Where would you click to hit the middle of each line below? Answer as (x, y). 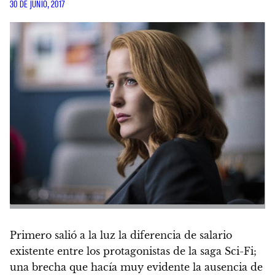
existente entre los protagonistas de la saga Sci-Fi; (133, 251)
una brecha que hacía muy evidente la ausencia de (136, 267)
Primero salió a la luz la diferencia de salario (121, 235)
